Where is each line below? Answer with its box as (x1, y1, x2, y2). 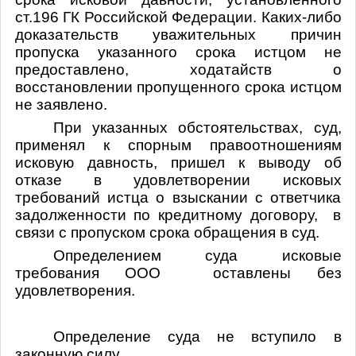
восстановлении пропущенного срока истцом (14, 78, 342, 95)
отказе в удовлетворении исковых (14, 171, 342, 188)
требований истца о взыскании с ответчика (14, 188, 342, 206)
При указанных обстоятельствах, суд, (52, 118, 342, 136)
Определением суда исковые (52, 246, 342, 264)
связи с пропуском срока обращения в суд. (14, 223, 319, 241)
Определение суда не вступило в (52, 327, 342, 345)
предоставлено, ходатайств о (14, 60, 342, 78)
